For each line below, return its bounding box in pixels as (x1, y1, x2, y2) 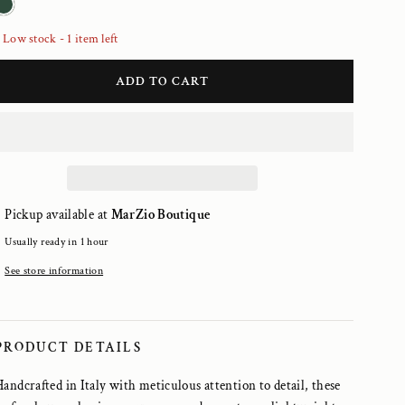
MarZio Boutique (110, 206, 211, 223)
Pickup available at (5, 206, 111, 223)
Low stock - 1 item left (3, 31, 118, 47)
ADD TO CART (115, 72, 210, 89)
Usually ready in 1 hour (5, 235, 108, 249)
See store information (5, 264, 104, 278)
